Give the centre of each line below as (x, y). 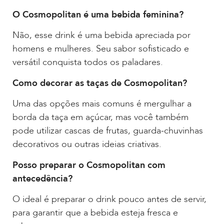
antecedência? (42, 178)
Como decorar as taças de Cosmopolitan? (100, 83)
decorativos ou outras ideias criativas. (87, 144)
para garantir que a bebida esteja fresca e (95, 213)
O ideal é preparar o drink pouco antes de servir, (109, 199)
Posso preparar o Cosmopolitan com (89, 165)
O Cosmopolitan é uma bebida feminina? (98, 15)
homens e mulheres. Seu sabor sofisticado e (101, 49)
